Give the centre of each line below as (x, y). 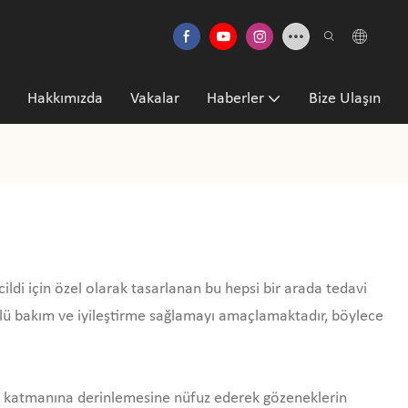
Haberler (235, 98)
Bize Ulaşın (345, 98)
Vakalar (155, 98)
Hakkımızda (65, 98)
